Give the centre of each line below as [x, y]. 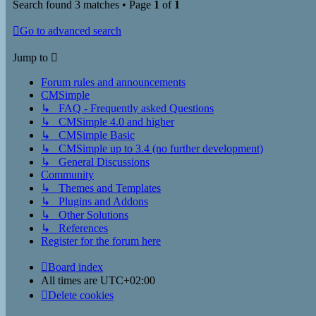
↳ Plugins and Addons [95, 201]
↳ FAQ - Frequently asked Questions [127, 108]
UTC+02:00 [128, 280]
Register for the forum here [101, 241]
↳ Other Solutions [85, 214]
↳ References [74, 228]
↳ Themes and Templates [101, 188]
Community [67, 174]
